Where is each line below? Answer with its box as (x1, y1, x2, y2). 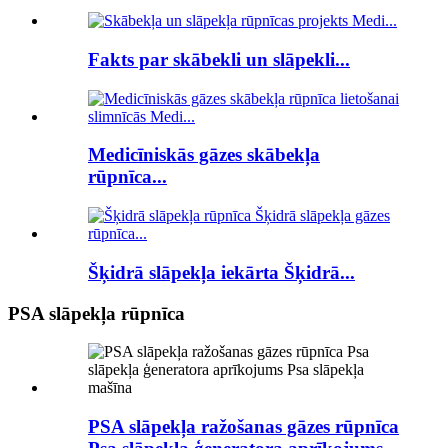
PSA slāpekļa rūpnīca (8, 302, 185, 324)
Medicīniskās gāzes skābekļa (88, 144, 320, 166)
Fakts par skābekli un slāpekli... (88, 48, 350, 70)
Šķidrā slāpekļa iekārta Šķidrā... (88, 261, 355, 283)
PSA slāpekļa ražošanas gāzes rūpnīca (88, 415, 399, 437)
